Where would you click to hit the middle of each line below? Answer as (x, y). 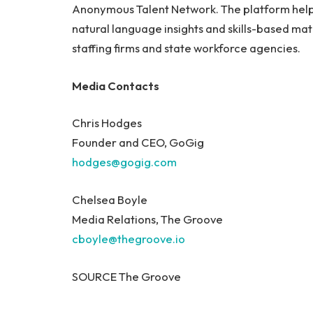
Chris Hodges (108, 123)
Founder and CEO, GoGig (139, 143)
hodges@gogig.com (125, 162)
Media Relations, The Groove (148, 219)
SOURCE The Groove (126, 276)
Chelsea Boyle (111, 200)
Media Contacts (116, 85)
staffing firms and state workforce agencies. (187, 48)
